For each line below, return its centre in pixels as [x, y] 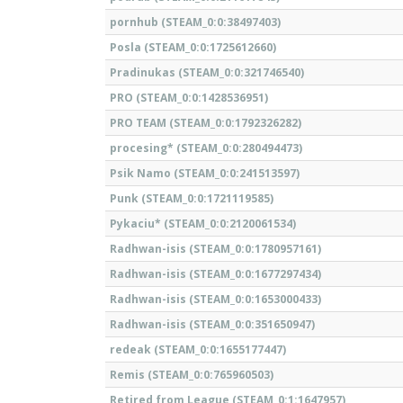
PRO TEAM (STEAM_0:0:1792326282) [206, 123]
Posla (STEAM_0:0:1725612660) [193, 47]
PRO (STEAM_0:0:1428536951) [189, 98]
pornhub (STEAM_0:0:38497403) [195, 22]
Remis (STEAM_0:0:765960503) [192, 375]
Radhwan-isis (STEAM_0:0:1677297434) [215, 274]
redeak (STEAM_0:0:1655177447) [198, 349]
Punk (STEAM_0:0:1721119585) [192, 198]
